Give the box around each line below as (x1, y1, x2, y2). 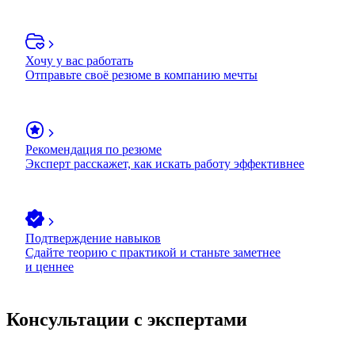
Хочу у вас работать (25, 53, 133, 67)
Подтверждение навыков (25, 231, 161, 245)
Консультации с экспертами (6, 308, 247, 330)
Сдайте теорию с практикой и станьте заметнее (25, 245, 281, 259)
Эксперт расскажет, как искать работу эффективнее (25, 156, 304, 170)
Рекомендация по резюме (25, 142, 162, 156)
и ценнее (25, 259, 74, 273)
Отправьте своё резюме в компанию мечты (25, 67, 258, 82)
